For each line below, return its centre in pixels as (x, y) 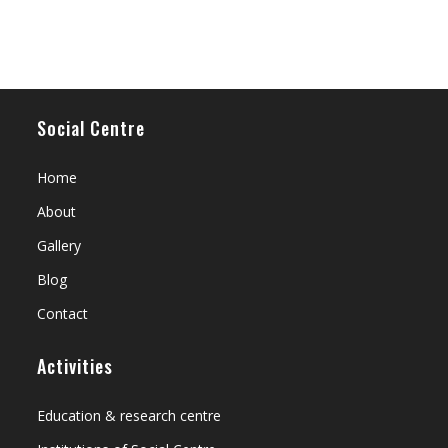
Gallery (59, 246)
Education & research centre (129, 416)
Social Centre (91, 128)
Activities (75, 366)
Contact (63, 314)
